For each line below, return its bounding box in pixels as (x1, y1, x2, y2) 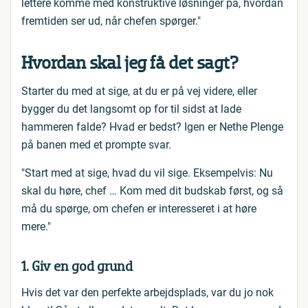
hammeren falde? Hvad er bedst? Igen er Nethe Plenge (21, 120, 283, 133)
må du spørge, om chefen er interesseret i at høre (21, 202, 256, 215)
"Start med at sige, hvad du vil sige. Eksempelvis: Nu (21, 166, 273, 179)
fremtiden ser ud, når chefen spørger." (21, 14, 201, 27)
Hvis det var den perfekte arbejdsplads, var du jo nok (21, 286, 274, 299)
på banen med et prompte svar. (21, 138, 171, 151)
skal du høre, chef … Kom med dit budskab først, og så (21, 184, 283, 197)
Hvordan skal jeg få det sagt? (21, 52, 239, 74)
